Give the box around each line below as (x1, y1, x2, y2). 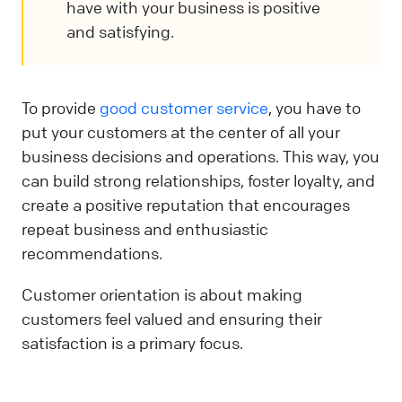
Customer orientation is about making (22, 284, 302, 304)
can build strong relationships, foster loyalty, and (22, 170, 375, 191)
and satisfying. (66, 22, 174, 42)
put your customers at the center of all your (22, 122, 340, 143)
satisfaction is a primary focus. (22, 332, 243, 353)
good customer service (100, 98, 268, 118)
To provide (22, 98, 100, 118)
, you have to (268, 98, 361, 118)
